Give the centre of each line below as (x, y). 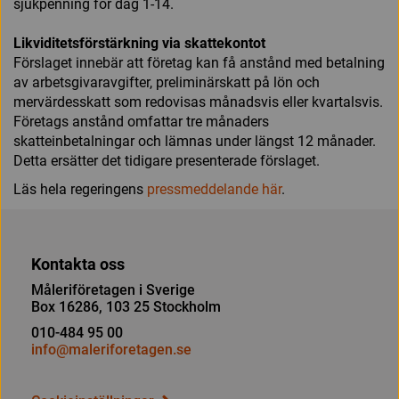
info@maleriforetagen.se (111, 350)
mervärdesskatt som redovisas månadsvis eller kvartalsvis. (198, 102)
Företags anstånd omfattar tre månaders (141, 122)
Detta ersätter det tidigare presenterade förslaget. (167, 161)
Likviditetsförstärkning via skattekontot (139, 43)
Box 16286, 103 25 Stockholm (126, 307)
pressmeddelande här (212, 189)
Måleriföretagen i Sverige (113, 290)
